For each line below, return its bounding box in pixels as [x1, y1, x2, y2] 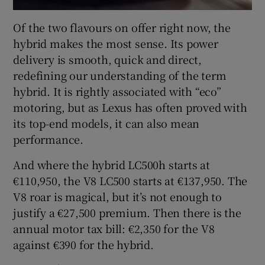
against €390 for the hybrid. [13, 236, 154, 252]
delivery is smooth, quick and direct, [13, 51, 202, 67]
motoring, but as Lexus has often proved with [13, 99, 247, 115]
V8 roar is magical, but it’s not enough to [13, 188, 222, 204]
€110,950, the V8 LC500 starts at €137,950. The [13, 172, 248, 188]
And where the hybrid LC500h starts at [13, 156, 211, 172]
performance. [13, 131, 84, 147]
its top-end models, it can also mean [13, 115, 200, 131]
